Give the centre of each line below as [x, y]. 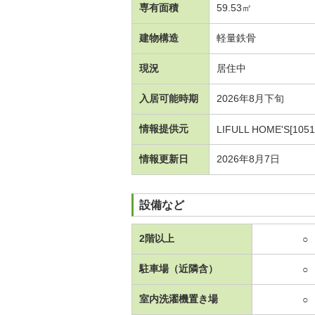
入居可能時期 [169, 98]
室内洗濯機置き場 [179, 298]
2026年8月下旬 [250, 98]
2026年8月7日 [248, 159]
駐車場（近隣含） [179, 268]
